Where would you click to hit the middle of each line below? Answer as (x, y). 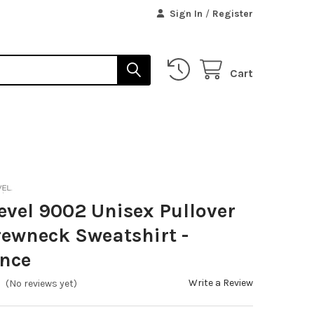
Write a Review (221, 282)
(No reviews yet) (42, 284)
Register (233, 13)
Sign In (186, 13)
